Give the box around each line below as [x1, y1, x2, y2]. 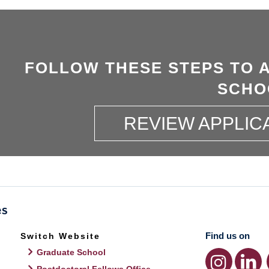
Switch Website [20, 231, 101, 241]
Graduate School [37, 247, 106, 258]
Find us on [205, 231, 250, 241]
